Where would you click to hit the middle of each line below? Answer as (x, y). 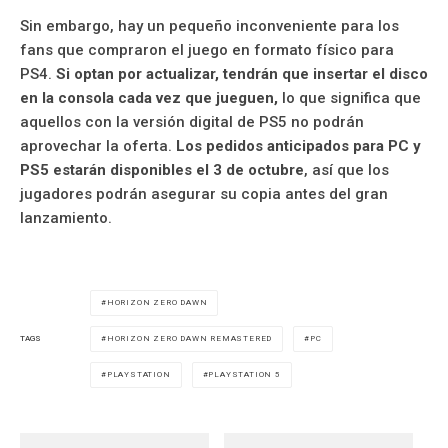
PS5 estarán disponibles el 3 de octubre (162, 169)
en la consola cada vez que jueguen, (149, 97)
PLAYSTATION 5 (244, 374)
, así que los (346, 169)
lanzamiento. (66, 217)
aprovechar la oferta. (98, 145)
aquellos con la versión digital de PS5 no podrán (192, 121)
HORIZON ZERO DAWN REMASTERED (189, 338)
